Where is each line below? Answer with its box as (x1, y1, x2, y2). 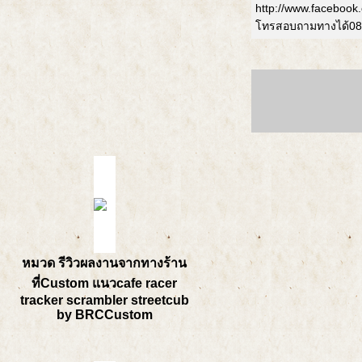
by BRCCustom (56, 308, 153, 322)
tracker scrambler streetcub (19, 293, 189, 307)
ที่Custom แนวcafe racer (32, 276, 177, 290)
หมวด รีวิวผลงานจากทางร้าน (22, 256, 187, 270)
